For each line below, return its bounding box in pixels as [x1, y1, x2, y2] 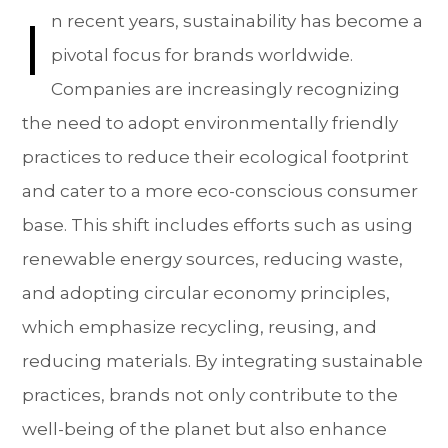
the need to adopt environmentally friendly [22, 113, 399, 134]
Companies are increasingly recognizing [51, 79, 401, 100]
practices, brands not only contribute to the [22, 385, 399, 406]
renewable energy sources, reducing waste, [22, 249, 404, 270]
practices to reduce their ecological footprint [22, 147, 410, 168]
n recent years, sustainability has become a [51, 11, 424, 32]
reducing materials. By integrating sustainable [22, 351, 424, 372]
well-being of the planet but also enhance [22, 419, 388, 440]
